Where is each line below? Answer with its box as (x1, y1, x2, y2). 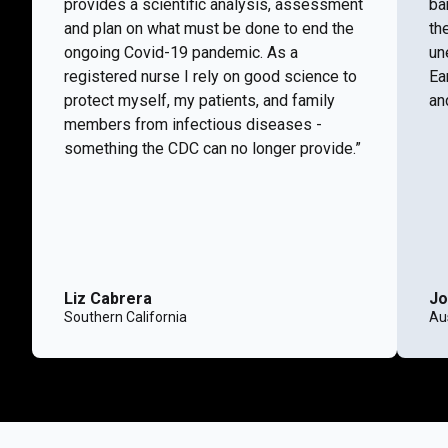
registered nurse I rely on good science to (64, 67, 357, 86)
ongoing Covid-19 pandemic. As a (64, 43, 298, 62)
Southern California (64, 309, 187, 325)
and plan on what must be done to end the (64, 19, 354, 38)
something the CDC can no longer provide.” (64, 139, 361, 158)
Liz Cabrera (64, 289, 152, 308)
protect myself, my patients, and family (64, 91, 335, 110)
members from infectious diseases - (64, 115, 322, 134)
